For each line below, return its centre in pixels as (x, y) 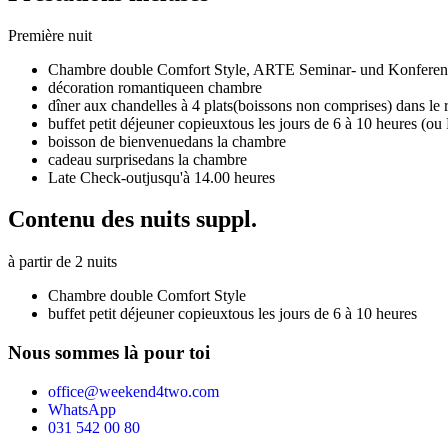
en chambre (225, 87)
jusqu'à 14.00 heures (210, 177)
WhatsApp (82, 409)
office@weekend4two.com (133, 391)
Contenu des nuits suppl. (132, 219)
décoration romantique (118, 87)
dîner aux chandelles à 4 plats (140, 105)
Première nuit (50, 35)
